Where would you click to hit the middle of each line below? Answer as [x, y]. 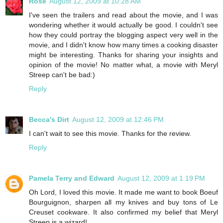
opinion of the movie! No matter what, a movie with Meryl [123, 65]
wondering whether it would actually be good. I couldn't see [123, 25]
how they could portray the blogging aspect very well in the [123, 35]
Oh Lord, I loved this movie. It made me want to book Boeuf [123, 192]
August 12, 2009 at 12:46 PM [118, 120]
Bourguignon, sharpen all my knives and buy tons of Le [123, 202]
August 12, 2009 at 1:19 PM [161, 178]
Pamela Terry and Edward [72, 178]
